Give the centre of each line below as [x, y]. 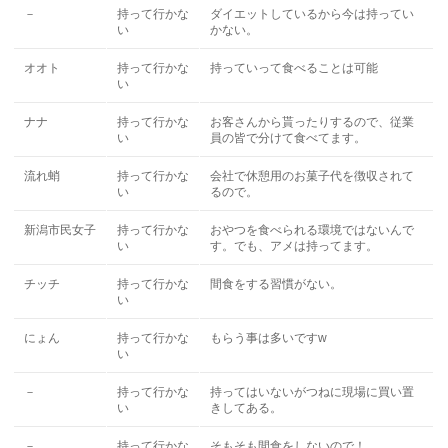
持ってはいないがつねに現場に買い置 [312, 392]
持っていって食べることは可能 [294, 68]
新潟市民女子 [60, 230]
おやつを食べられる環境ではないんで [312, 230]
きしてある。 [246, 408]
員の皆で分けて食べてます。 [288, 138]
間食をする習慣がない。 [276, 284]
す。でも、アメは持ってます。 [294, 246]
